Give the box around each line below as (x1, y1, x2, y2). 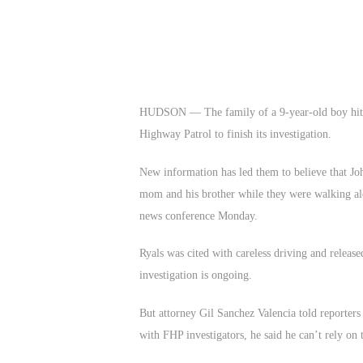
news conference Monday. (139, 209, 258, 222)
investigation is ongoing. (139, 269, 252, 282)
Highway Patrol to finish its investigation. (139, 128, 331, 140)
